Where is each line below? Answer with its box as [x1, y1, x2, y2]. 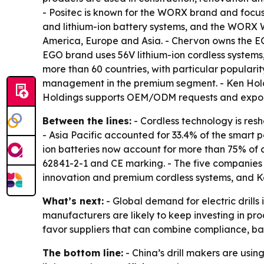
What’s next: [42, 195, 104, 207]
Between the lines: [42, 115, 131, 127]
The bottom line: [42, 247, 123, 259]
